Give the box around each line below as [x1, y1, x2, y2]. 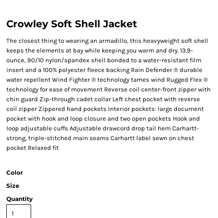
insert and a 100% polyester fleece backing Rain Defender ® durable [6, 66, 202, 73]
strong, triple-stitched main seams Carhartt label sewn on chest [6, 134, 194, 142]
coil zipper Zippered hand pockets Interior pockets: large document [6, 105, 204, 112]
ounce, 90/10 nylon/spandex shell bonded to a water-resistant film [6, 56, 201, 64]
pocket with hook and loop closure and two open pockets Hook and [6, 115, 200, 122]
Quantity [6, 195, 33, 202]
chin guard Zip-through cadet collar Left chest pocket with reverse [6, 95, 200, 103]
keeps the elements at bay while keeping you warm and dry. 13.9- [6, 47, 193, 54]
